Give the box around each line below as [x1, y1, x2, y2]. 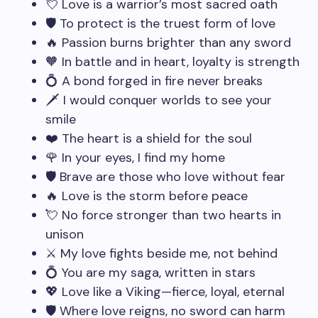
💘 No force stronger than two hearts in [45, 207, 281, 224]
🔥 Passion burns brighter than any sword [45, 34, 291, 51]
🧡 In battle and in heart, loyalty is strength [45, 53, 300, 70]
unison [45, 226, 84, 243]
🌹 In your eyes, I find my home [45, 149, 225, 166]
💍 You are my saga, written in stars [45, 264, 256, 281]
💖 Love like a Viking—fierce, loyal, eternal [45, 283, 285, 300]
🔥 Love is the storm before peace [45, 187, 248, 204]
